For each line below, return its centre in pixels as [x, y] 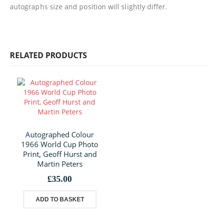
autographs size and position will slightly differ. [89, 7]
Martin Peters [60, 164]
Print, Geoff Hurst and [60, 154]
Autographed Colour [60, 135]
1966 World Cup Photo [60, 144]
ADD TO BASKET [60, 200]
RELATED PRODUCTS [48, 55]
